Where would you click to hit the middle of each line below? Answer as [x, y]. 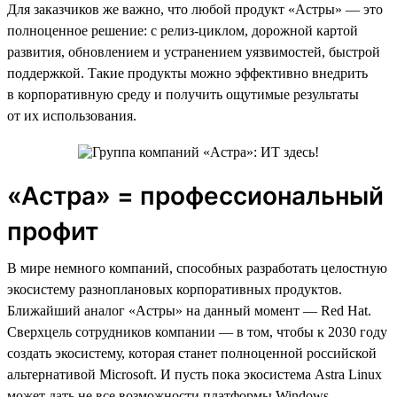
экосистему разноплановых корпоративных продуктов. [175, 289]
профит [53, 231]
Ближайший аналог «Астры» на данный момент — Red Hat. [189, 310]
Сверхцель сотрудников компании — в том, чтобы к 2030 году [197, 331]
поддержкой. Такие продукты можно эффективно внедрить [187, 73]
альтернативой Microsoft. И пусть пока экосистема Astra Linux [195, 374]
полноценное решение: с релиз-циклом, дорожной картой [183, 30]
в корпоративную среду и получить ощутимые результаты [183, 94]
